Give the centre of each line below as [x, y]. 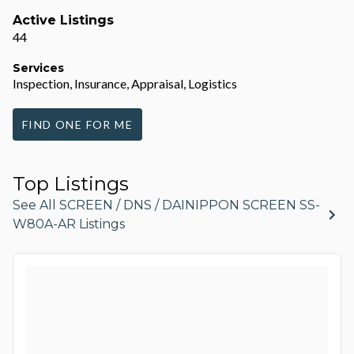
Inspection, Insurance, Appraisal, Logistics [125, 83]
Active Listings [63, 20]
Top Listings [71, 184]
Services [38, 68]
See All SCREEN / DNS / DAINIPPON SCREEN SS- [166, 205]
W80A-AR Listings [69, 224]
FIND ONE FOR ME [77, 124]
